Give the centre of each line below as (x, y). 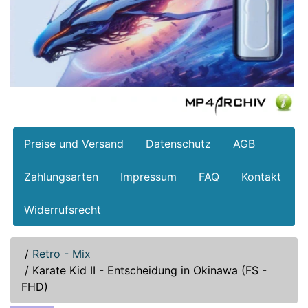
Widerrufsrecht (63, 210)
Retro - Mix (62, 254)
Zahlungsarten (61, 177)
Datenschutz (178, 144)
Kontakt (261, 177)
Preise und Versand (74, 144)
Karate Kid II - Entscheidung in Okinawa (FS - (150, 271)
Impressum (148, 177)
